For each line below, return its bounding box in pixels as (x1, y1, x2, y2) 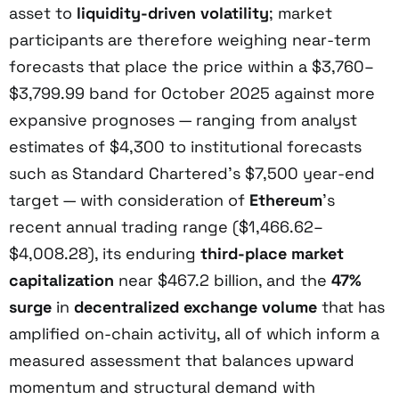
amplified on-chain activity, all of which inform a (9, 322, 379, 344)
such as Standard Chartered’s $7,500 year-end (9, 162, 375, 183)
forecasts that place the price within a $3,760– (9, 55, 374, 77)
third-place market (200, 242, 344, 264)
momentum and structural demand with (9, 376, 315, 397)
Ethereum (249, 189, 322, 210)
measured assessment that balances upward (9, 349, 354, 370)
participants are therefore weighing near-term (9, 28, 370, 50)
